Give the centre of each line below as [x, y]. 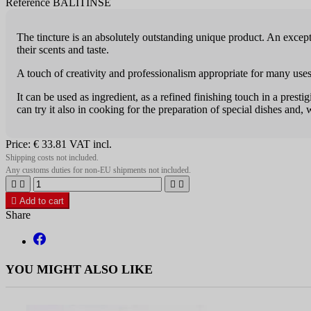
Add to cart [42, 201]
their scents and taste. [63, 50]
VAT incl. [91, 144]
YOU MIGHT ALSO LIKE [79, 270]
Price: [19, 144]
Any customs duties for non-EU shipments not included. [98, 170]
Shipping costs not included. [52, 158]
